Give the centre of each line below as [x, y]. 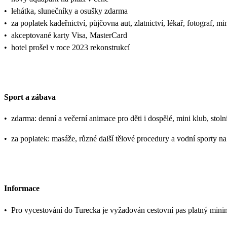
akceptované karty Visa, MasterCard [69, 35]
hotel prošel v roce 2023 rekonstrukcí [70, 47]
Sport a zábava [30, 97]
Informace [22, 188]
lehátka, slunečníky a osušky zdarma [69, 11]
